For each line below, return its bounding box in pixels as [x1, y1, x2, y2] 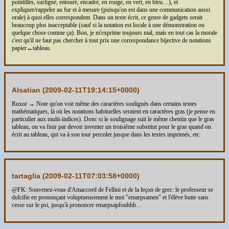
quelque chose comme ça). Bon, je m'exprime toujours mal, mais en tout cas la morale [12, 29, 217, 37]
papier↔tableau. [12, 44, 51, 52]
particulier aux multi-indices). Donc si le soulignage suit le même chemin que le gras [12, 115, 214, 123]
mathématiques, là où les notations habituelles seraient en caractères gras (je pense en [12, 107, 215, 115]
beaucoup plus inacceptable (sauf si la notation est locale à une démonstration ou [12, 21, 204, 29]
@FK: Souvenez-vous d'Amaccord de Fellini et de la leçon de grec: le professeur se [12, 186, 213, 194]
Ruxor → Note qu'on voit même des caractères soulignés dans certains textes [12, 100, 197, 107]
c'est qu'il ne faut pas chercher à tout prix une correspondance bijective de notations [12, 37, 211, 44]
